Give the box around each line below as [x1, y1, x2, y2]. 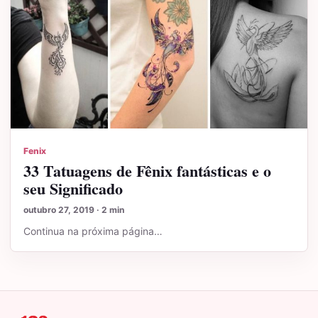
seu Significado [23, 176, 123, 200]
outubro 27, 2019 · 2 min [23, 204, 124, 215]
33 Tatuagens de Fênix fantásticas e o [23, 158, 271, 182]
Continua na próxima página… [23, 224, 163, 237]
